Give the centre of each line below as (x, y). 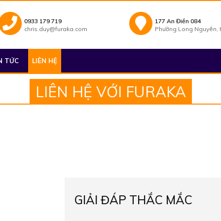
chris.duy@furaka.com (55, 29)
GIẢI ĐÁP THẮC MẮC (133, 200)
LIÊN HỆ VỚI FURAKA (110, 92)
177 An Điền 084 (178, 21)
